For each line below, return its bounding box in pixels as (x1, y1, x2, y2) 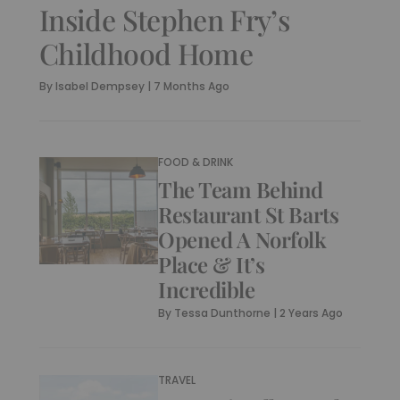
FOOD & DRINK (158, 154, 234, 170)
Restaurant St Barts (158, 200, 339, 229)
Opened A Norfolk (158, 225, 327, 254)
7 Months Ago (154, 79, 229, 94)
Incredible (158, 275, 255, 304)
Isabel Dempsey (55, 79, 145, 94)
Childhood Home (39, 34, 254, 72)
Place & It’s (158, 250, 265, 279)
